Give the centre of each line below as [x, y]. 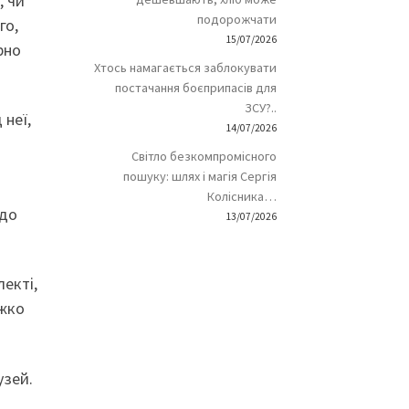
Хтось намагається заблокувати [185, 68]
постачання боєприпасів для [195, 88]
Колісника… [241, 197]
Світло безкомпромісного [204, 157]
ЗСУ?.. [260, 108]
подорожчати [236, 20]
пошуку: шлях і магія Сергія [199, 177]
